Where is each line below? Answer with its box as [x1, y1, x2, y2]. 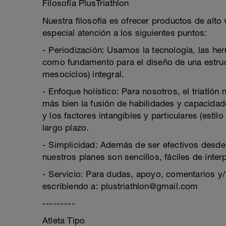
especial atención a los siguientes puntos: [42, 28, 207, 38]
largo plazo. [42, 123, 89, 133]
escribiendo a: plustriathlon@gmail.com [42, 181, 198, 191]
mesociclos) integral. [42, 69, 125, 79]
